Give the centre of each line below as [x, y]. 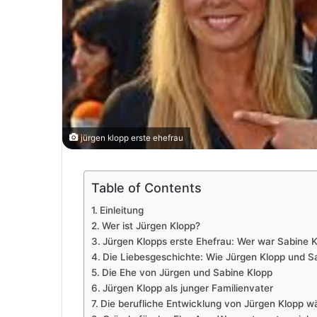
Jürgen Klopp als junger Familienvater [188, 288]
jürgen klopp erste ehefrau [131, 138]
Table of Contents [146, 188]
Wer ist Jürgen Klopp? [151, 226]
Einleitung [121, 210]
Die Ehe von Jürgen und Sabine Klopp [187, 272]
